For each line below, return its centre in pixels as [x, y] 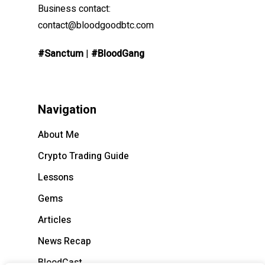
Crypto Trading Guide [83, 156]
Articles [54, 220]
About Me [59, 135]
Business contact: [74, 9]
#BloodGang [118, 54]
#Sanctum [61, 54]
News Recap [64, 242]
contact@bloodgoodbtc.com [96, 26]
